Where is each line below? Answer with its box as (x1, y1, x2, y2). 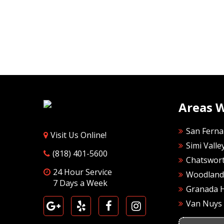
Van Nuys (185, 198, 222, 209)
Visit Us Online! (50, 129, 106, 140)
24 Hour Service (53, 166, 112, 177)
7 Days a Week (53, 177, 107, 188)
